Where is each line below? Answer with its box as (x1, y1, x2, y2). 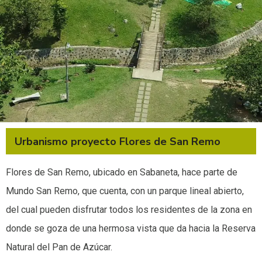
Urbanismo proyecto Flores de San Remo (15, 135, 220, 149)
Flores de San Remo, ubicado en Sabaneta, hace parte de (6, 167, 237, 178)
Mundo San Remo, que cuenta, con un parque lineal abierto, (6, 185, 244, 197)
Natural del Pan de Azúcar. (6, 242, 112, 253)
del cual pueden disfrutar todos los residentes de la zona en (6, 204, 252, 216)
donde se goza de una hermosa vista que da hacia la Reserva (6, 223, 256, 235)
